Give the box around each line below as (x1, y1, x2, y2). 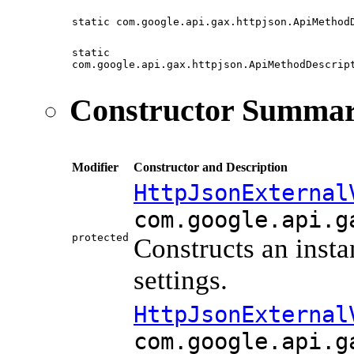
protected (72, 231, 129, 243)
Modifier (72, 160, 119, 174)
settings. (134, 264, 228, 296)
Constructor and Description (134, 160, 288, 174)
